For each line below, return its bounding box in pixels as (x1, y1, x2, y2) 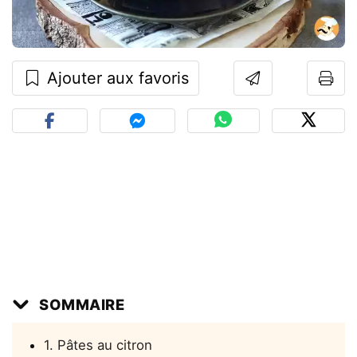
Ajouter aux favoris (42, 69, 189, 88)
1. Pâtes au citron (44, 337, 152, 354)
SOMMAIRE (39, 296, 125, 314)
